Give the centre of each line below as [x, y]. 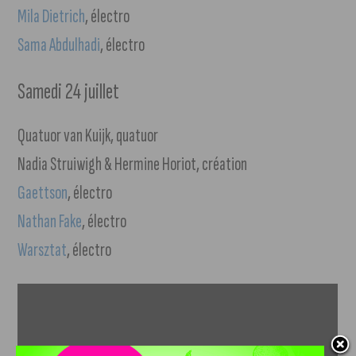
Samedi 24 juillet [69, 92]
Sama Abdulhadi [59, 45]
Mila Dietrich [52, 17]
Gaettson [43, 193]
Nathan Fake [50, 222]
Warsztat [43, 250]
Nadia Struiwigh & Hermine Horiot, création [133, 164]
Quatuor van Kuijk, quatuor [88, 136]
